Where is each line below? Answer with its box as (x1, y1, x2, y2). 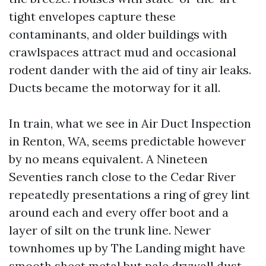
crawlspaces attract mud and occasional (9, 45, 236, 59)
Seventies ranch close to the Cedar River (9, 169, 236, 184)
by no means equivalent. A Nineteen (9, 151, 208, 166)
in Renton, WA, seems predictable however (9, 134, 246, 148)
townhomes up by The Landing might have (9, 240, 245, 255)
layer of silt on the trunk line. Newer (9, 223, 211, 237)
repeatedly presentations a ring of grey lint (9, 187, 250, 202)
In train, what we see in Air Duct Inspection (9, 116, 251, 131)
